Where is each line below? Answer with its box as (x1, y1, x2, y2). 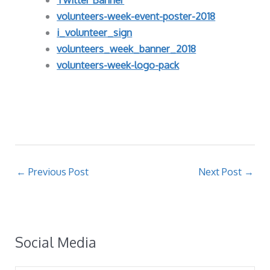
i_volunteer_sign (57, 26, 133, 39)
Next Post (198, 165, 244, 178)
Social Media (15, 234, 96, 251)
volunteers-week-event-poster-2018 (57, 10, 216, 23)
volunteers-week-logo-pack (57, 58, 180, 72)
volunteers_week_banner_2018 (57, 42, 196, 55)
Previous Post (26, 165, 89, 178)
